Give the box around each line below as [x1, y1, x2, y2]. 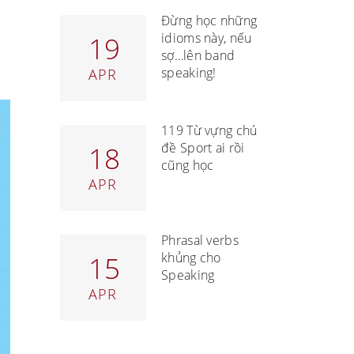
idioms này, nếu [161, 29, 252, 47]
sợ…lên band [161, 47, 235, 64]
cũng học [161, 156, 214, 174]
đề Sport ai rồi [161, 139, 245, 156]
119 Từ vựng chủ [161, 122, 258, 139]
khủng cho [161, 249, 221, 266]
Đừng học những [161, 12, 258, 29]
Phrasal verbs [161, 232, 239, 249]
